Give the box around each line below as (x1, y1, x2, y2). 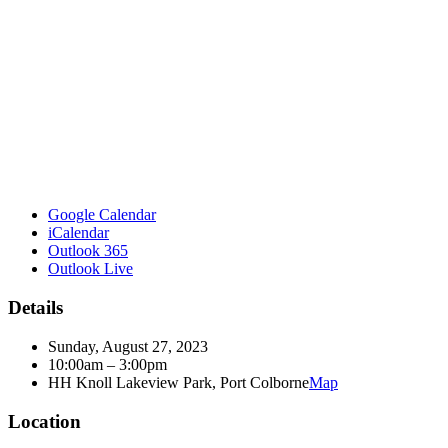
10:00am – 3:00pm (48, 355, 167, 373)
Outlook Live (48, 260, 133, 278)
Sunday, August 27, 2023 (48, 337, 208, 355)
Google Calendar (48, 206, 156, 224)
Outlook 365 (48, 242, 128, 260)
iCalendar (48, 224, 109, 242)
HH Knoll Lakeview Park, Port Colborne (48, 373, 309, 391)
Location (8, 410, 81, 432)
